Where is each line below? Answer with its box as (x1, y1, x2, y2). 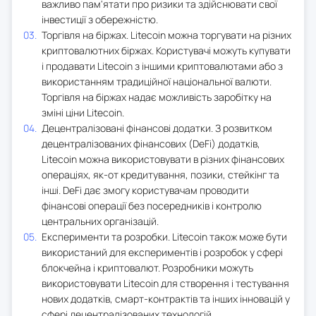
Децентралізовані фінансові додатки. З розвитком (42, 121, 272, 135)
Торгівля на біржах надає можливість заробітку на (42, 90, 272, 104)
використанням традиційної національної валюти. (42, 74, 272, 88)
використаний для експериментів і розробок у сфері (42, 245, 283, 259)
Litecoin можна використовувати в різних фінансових (42, 152, 284, 166)
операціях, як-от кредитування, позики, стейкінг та (42, 167, 279, 181)
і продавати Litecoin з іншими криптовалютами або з (42, 59, 283, 73)
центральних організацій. (42, 214, 159, 228)
